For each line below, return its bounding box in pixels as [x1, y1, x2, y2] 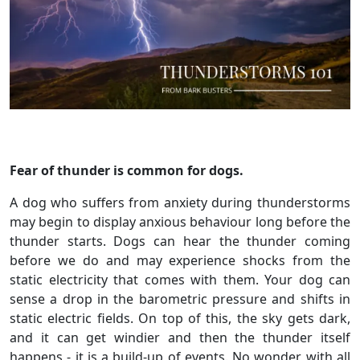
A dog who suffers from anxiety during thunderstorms [10, 193, 350, 211]
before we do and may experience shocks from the [10, 251, 350, 269]
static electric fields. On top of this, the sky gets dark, [10, 309, 350, 327]
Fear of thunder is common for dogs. [10, 161, 243, 179]
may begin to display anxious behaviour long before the [10, 212, 350, 231]
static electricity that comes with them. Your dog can [10, 270, 350, 288]
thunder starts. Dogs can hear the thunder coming [10, 231, 350, 250]
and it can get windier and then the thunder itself [10, 328, 350, 346]
